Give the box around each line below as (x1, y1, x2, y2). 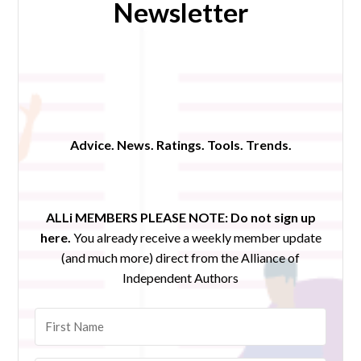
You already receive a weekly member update (73, 230, 322, 246)
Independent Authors (122, 270, 239, 286)
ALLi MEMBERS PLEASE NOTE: (45, 210, 228, 226)
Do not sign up (230, 210, 316, 226)
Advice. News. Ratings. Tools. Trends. (69, 137, 292, 153)
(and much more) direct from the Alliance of (61, 250, 300, 266)
